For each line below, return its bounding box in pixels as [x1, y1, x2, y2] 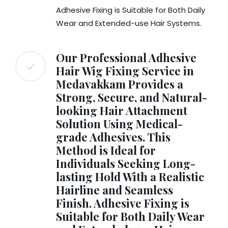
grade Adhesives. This [56, 129, 170, 145]
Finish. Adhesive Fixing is [56, 195, 189, 211]
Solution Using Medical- [56, 116, 183, 132]
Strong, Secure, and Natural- [56, 90, 207, 105]
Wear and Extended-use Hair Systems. [56, 18, 202, 29]
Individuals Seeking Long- [56, 156, 195, 172]
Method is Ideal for [56, 142, 156, 158]
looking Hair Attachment [56, 103, 187, 119]
